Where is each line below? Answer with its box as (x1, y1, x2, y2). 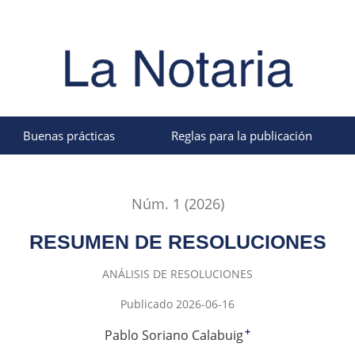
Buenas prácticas (23, 128, 116, 144)
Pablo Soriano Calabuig (105, 326, 243, 344)
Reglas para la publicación (170, 128, 312, 144)
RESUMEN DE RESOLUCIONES (29, 230, 326, 253)
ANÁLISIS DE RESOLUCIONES (102, 266, 253, 282)
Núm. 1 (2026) (131, 194, 224, 214)
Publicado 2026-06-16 (120, 296, 235, 311)
